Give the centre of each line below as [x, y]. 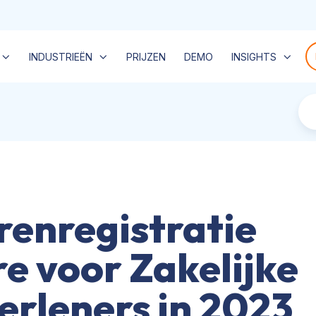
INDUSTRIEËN [60, 56]
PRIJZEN [146, 56]
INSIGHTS [254, 56]
